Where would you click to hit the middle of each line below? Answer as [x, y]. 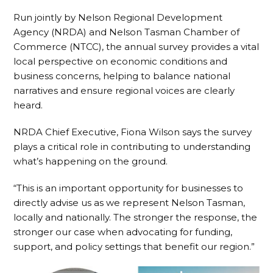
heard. [28, 105]
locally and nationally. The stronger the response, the [136, 217]
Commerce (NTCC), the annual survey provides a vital [136, 47]
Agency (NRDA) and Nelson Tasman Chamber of [127, 32]
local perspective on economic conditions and [121, 61]
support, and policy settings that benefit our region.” [134, 246]
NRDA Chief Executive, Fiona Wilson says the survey [133, 132]
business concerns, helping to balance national [122, 76]
